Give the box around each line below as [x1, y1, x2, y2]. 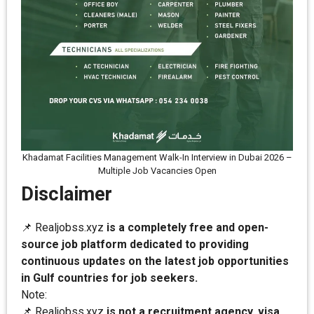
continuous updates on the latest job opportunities [21, 254, 289, 268]
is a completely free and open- [104, 221, 268, 235]
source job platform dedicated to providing [21, 238, 249, 252]
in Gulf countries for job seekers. [21, 271, 198, 285]
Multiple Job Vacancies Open [97, 165, 217, 177]
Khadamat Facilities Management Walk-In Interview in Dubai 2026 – [22, 152, 292, 163]
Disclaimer [21, 183, 112, 206]
